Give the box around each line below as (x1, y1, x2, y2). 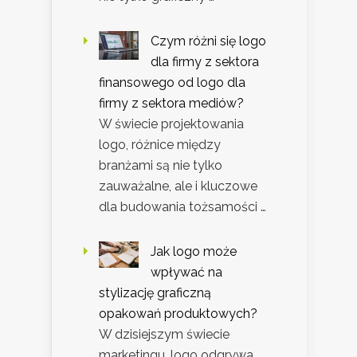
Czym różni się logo (151, 33, 266, 49)
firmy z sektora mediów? (99, 95, 244, 111)
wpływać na (151, 264, 222, 280)
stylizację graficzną (99, 284, 211, 300)
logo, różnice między (99, 136, 221, 152)
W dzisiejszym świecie (99, 326, 229, 342)
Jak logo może (151, 243, 237, 259)
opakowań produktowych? (99, 305, 257, 321)
